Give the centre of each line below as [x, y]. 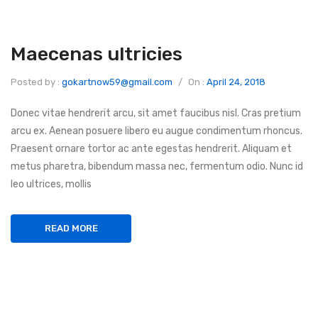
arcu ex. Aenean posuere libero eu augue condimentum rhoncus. [157, 131]
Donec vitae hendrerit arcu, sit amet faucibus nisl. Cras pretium [156, 113]
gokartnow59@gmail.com [117, 82]
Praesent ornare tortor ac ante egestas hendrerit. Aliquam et [151, 149]
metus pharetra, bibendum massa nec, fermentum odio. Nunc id [157, 166]
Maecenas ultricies [97, 54]
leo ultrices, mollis [51, 184]
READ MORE [71, 228]
